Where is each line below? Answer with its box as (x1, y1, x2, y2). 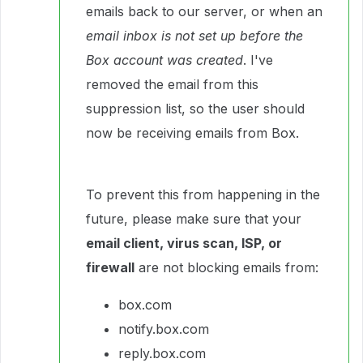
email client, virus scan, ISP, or (86, 235, 282, 251)
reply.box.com (118, 345, 206, 361)
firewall (86, 259, 135, 275)
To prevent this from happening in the (86, 186, 320, 203)
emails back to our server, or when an (86, 3, 322, 19)
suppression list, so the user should (86, 100, 305, 117)
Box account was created (86, 52, 243, 68)
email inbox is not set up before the (86, 28, 303, 44)
